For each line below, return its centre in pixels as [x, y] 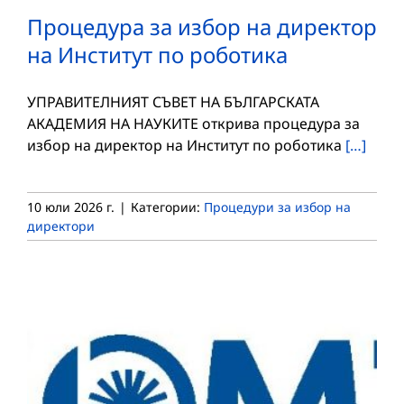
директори [61, 225]
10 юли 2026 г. [71, 207]
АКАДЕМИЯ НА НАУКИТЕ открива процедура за [193, 123]
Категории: [167, 207]
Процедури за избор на [277, 207]
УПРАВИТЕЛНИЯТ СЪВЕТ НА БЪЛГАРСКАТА [173, 101]
